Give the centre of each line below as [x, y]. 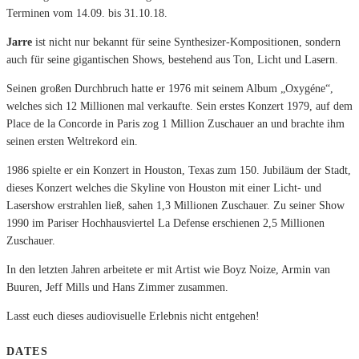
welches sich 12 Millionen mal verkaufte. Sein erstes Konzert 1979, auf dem [179, 107]
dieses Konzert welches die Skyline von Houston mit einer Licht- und [164, 188]
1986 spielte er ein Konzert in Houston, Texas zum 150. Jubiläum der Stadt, [179, 171]
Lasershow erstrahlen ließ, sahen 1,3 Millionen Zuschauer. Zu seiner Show [175, 206]
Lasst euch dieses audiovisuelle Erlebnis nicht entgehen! [133, 317]
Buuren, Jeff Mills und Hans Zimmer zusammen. [117, 288]
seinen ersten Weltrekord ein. [72, 142]
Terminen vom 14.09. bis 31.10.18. [87, 14]
